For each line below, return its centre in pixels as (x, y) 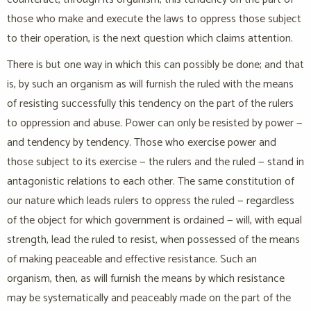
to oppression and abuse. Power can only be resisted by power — (155, 124)
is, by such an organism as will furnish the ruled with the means (150, 85)
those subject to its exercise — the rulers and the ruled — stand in (155, 162)
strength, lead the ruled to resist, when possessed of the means (153, 240)
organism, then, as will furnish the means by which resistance (146, 279)
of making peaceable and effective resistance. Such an (132, 260)
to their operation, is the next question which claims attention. (150, 39)
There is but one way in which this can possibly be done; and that (155, 65)
